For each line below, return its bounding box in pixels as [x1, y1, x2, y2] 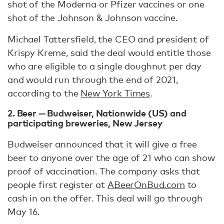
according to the [7, 87, 81, 98]
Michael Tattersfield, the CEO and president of [7, 33, 209, 44]
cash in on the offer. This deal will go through [7, 192, 202, 204]
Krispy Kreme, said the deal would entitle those [7, 46, 211, 58]
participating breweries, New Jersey [7, 116, 162, 129]
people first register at [7, 179, 107, 190]
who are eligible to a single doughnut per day [7, 60, 201, 71]
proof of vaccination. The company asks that [7, 165, 200, 177]
